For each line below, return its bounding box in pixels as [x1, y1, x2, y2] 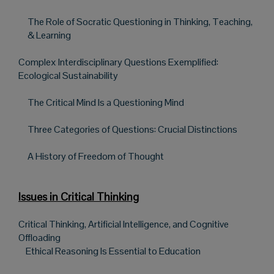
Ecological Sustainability [18, 68, 118, 82]
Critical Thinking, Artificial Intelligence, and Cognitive [18, 217, 229, 231]
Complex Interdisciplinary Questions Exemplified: [18, 55, 218, 68]
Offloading [18, 231, 61, 244]
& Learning [28, 28, 73, 42]
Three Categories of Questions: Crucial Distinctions [28, 122, 237, 136]
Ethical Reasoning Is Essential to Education [18, 244, 201, 257]
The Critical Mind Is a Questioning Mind [28, 95, 184, 109]
